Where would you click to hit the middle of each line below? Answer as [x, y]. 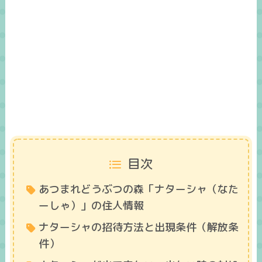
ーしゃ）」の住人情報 [91, 205]
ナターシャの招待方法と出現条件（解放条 [138, 227]
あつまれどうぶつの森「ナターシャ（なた [138, 189]
